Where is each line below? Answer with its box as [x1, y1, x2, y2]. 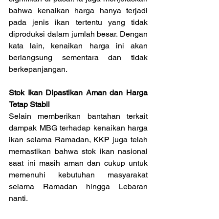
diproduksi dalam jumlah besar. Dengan [9, 29, 148, 39]
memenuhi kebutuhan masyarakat [9, 170, 148, 179]
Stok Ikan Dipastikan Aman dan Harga [9, 88, 148, 97]
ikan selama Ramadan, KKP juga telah [9, 134, 148, 144]
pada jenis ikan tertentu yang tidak [9, 17, 148, 27]
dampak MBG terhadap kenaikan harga [9, 123, 148, 132]
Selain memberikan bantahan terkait [9, 111, 148, 121]
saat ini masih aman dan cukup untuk [9, 158, 148, 168]
